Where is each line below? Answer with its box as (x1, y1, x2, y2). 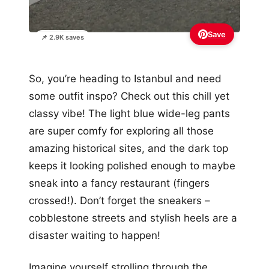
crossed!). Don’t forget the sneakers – (29, 195, 210, 207)
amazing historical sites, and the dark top (29, 142, 228, 155)
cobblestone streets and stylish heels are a (29, 212, 237, 225)
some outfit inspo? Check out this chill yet (29, 90, 229, 103)
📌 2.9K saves (41, 33, 84, 42)
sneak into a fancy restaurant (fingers (29, 177, 210, 190)
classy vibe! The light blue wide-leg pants (29, 107, 230, 120)
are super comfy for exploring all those (29, 125, 214, 138)
